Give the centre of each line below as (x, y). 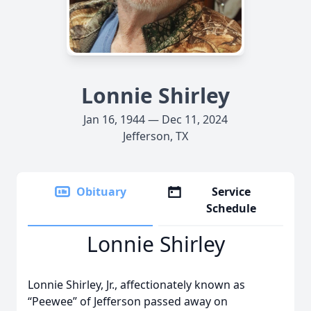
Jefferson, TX (155, 136)
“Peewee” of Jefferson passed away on (128, 301)
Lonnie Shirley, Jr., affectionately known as (136, 285)
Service (232, 192)
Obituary (101, 192)
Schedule (232, 208)
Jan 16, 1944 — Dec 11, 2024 (155, 119)
